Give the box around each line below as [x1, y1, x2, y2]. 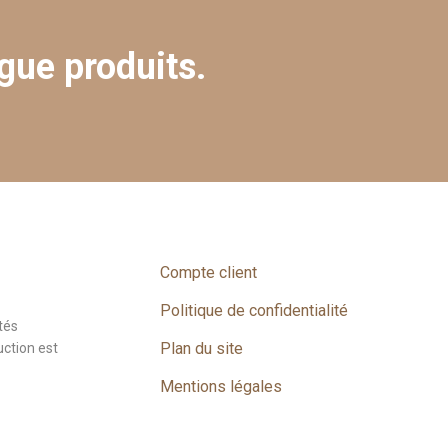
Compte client [160, 263, 257, 282]
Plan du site [160, 339, 243, 358]
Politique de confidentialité [160, 301, 348, 320]
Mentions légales [160, 377, 282, 396]
